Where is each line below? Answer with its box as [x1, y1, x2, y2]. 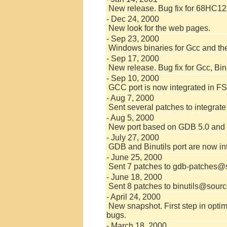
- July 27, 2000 [106, 133, 159, 142]
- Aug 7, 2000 [106, 94, 154, 102]
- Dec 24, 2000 [106, 15, 159, 23]
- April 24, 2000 [106, 193, 161, 201]
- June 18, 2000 [106, 173, 162, 181]
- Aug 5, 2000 [106, 113, 154, 122]
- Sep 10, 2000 [106, 74, 159, 83]
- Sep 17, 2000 [106, 54, 159, 63]
